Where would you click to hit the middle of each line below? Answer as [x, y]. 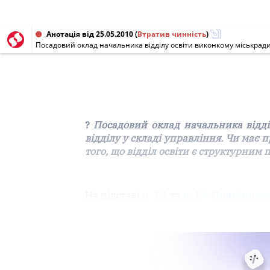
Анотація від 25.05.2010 [90, 34]
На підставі [113, 194]
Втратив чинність [172, 34]
